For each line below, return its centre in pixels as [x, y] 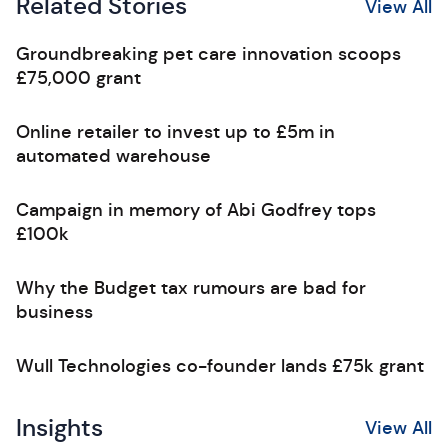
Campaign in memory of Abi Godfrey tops [196, 210]
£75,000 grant [78, 78]
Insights [59, 428]
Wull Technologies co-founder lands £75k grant [220, 366]
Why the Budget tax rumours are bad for [191, 288]
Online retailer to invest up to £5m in [175, 132]
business [54, 312]
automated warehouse [113, 156]
